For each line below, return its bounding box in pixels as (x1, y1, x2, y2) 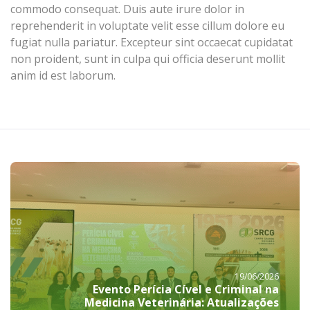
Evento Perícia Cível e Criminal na (93, 281, 279, 297)
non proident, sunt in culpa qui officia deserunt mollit (10, 51, 285, 67)
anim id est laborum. (10, 68, 116, 84)
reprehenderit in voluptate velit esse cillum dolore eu (10, 18, 284, 34)
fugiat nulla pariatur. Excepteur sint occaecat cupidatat (10, 35, 293, 51)
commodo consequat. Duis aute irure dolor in (10, 1, 244, 17)
